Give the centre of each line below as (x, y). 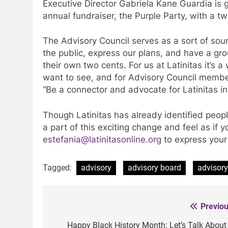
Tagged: (58, 168)
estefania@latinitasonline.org (102, 139)
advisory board (154, 168)
